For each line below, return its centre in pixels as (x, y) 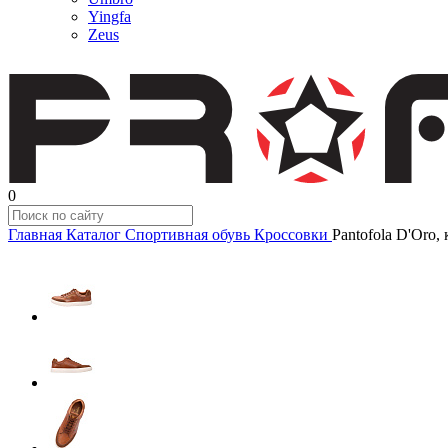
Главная (35, 235)
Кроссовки (291, 235)
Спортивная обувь (187, 235)
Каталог (93, 235)
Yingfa (109, 17)
